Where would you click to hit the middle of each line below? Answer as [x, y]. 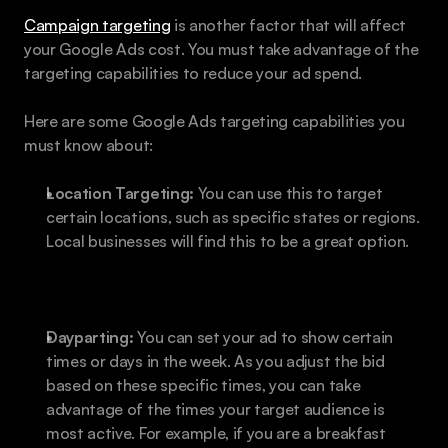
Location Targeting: [120, 192]
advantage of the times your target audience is [215, 408]
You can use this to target [288, 192]
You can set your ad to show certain [263, 336]
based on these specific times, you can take [203, 384]
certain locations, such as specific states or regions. [233, 216]
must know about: [88, 144]
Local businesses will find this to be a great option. [228, 240]
